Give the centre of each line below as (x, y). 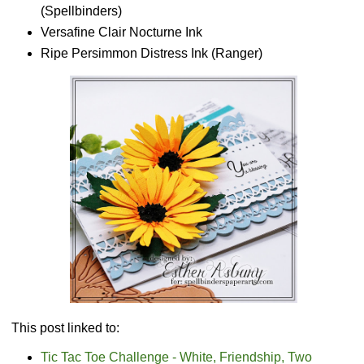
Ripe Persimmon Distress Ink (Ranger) (151, 53)
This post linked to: (64, 327)
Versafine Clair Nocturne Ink (123, 32)
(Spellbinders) (81, 11)
